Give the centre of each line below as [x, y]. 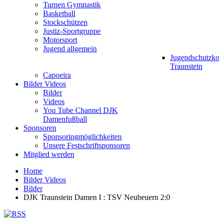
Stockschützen [65, 22]
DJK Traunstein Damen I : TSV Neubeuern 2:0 [97, 197]
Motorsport [60, 40]
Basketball [59, 13]
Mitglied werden [49, 154]
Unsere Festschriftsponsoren [87, 145]
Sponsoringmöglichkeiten [82, 137]
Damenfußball [65, 119]
